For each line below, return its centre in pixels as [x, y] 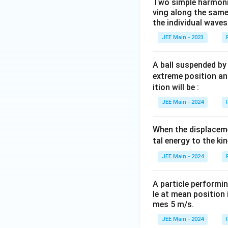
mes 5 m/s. [173, 205]
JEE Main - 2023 [183, 38]
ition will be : [176, 88]
